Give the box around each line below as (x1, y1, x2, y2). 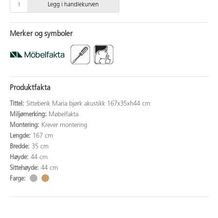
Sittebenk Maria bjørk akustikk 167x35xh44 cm (26, 101, 150, 108)
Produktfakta (10, 85, 51, 92)
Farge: (10, 176, 28, 182)
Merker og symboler (10, 31, 73, 38)
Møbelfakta (49, 111, 78, 118)
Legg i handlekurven (47, 2, 99, 8)
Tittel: (10, 101, 26, 108)
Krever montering (41, 122, 87, 129)
